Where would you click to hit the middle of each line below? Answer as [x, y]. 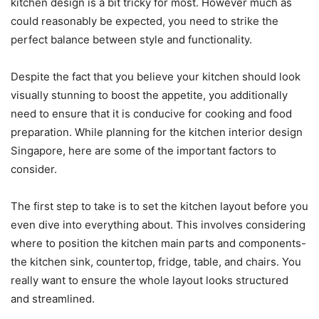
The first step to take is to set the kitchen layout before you [159, 206]
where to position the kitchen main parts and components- [158, 243]
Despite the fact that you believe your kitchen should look [156, 77]
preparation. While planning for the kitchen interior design [157, 132]
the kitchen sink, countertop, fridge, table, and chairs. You [156, 262]
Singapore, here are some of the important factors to [143, 151]
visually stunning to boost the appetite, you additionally [149, 95]
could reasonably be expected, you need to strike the [145, 21]
